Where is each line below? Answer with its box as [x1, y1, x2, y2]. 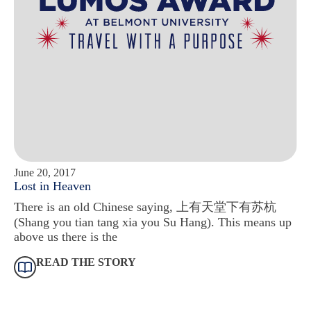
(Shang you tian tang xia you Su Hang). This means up [14, 215, 292, 229]
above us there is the [14, 229, 117, 244]
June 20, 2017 [14, 166, 76, 178]
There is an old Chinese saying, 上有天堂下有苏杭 [14, 199, 276, 214]
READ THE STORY [36, 255, 136, 268]
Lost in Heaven [14, 178, 91, 193]
